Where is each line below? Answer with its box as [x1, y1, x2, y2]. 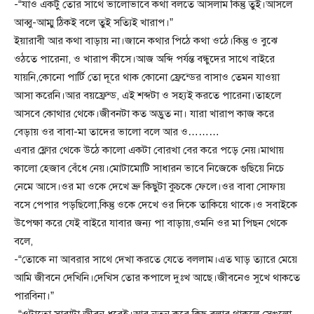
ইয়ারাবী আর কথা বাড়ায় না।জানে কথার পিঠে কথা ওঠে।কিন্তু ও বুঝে [14, 34, 278, 48]
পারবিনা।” [14, 289, 54, 303]
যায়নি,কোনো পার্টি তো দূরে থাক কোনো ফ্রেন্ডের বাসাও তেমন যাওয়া [14, 71, 280, 84]
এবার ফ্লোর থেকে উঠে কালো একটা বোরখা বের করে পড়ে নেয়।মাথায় [14, 144, 284, 157]
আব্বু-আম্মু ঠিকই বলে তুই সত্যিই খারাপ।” [14, 16, 173, 29]
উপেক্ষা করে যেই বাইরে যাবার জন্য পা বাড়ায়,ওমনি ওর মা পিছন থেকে [14, 217, 287, 230]
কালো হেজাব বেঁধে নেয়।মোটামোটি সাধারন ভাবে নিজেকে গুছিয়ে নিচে [14, 162, 284, 175]
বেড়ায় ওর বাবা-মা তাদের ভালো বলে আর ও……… [14, 125, 219, 139]
